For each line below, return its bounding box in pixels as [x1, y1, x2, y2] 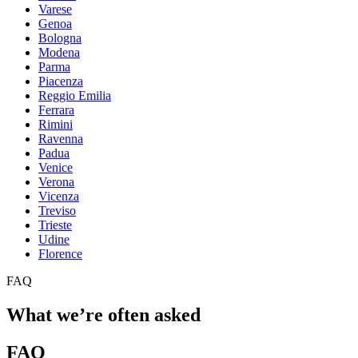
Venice [38, 161, 73, 175]
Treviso [38, 204, 76, 218]
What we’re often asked [6, 304, 201, 326]
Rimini [38, 117, 73, 132]
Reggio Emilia [38, 89, 111, 103]
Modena [38, 46, 80, 60]
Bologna [38, 31, 82, 46]
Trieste [38, 218, 72, 233]
